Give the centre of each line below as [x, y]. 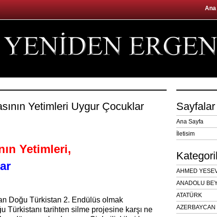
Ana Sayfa [190, 122]
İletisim [186, 134]
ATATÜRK [189, 195]
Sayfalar [196, 106]
